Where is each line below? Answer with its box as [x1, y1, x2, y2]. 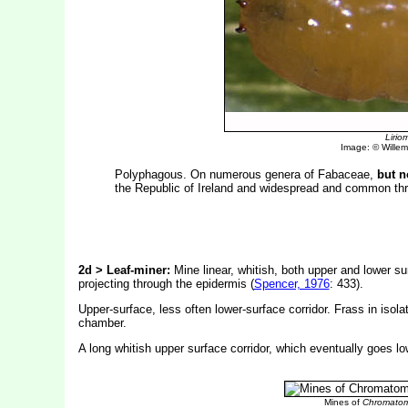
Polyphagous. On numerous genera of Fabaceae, [114, 168, 377, 181]
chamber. [77, 316, 127, 330]
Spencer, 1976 [253, 277, 330, 291]
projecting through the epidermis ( [77, 277, 254, 291]
